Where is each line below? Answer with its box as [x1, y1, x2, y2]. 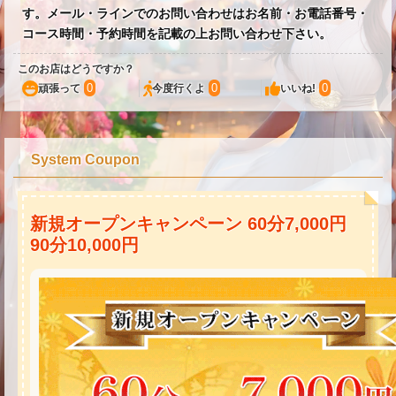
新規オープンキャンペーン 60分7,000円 [29, 213, 346, 233]
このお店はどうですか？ [18, 63, 134, 75]
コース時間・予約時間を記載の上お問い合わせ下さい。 [22, 27, 331, 41]
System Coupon [31, 152, 140, 167]
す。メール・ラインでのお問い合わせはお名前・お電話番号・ [22, 6, 369, 20]
